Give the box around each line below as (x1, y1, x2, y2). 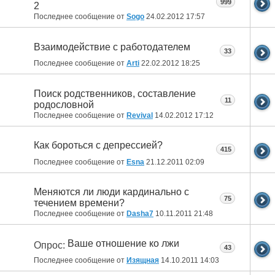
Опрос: (34, 239, 68, 250)
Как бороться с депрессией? (34, 139, 163, 150)
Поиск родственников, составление (34, 88, 196, 99)
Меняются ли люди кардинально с (34, 186, 189, 197)
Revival (126, 110, 153, 120)
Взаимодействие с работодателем (34, 41, 190, 52)
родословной (34, 99, 94, 110)
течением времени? (34, 197, 125, 208)
